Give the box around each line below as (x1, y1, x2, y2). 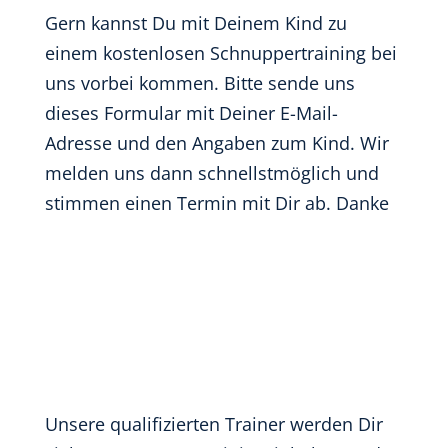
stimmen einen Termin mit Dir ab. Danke (44, 191, 389, 215)
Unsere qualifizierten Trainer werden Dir (44, 412, 383, 436)
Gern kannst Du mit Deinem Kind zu (44, 11, 347, 35)
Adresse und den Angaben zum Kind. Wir (44, 131, 389, 155)
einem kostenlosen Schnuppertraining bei (44, 41, 397, 65)
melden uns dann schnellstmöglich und (44, 161, 379, 185)
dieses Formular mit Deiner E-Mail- (44, 101, 338, 125)
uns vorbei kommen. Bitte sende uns (44, 71, 355, 95)
